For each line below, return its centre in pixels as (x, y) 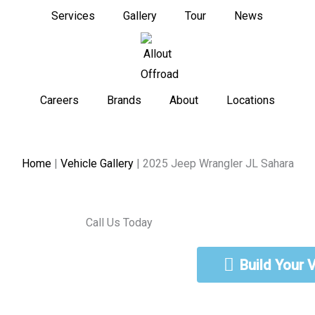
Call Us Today (121, 223)
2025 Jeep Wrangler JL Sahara (218, 163)
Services (73, 16)
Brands (124, 100)
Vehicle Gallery (97, 163)
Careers (59, 100)
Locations (250, 100)
